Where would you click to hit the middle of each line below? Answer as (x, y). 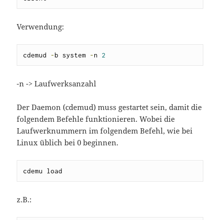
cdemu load (43, 171)
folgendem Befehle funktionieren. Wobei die (96, 119)
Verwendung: (41, 27)
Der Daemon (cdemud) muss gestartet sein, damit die (110, 107)
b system (72, 55)
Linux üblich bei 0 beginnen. (68, 143)
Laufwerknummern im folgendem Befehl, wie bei (105, 131)
